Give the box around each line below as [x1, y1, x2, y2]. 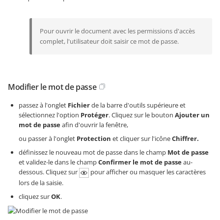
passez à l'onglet [19, 101, 68, 110]
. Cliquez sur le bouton [109, 110, 175, 120]
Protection [77, 134, 111, 143]
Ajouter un [175, 110, 210, 120]
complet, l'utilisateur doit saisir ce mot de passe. [40, 37, 179, 46]
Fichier [68, 101, 90, 110]
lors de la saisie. [19, 178, 63, 187]
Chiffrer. [172, 134, 199, 143]
